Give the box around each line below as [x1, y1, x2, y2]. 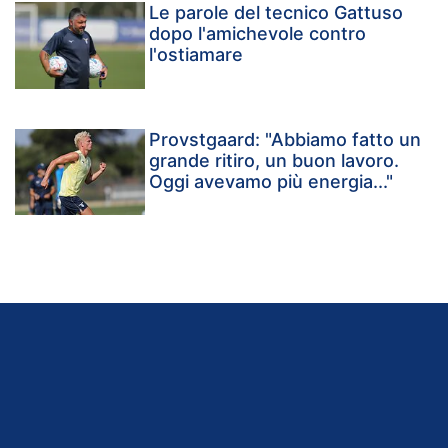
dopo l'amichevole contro [149, 22, 367, 44]
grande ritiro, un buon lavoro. [149, 149, 400, 171]
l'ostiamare [149, 43, 244, 65]
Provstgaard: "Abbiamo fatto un [149, 128, 422, 150]
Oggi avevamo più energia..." [149, 170, 394, 192]
